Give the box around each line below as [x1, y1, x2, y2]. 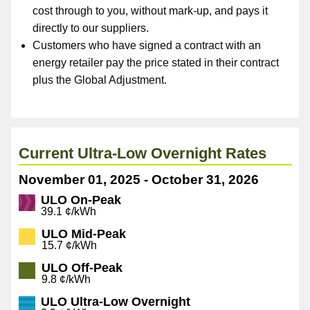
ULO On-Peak [41, 193, 122, 208]
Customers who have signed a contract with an [33, 39, 262, 52]
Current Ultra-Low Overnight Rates [19, 145, 267, 163]
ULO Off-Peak [41, 261, 122, 275]
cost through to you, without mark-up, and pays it [33, 5, 268, 17]
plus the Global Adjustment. [33, 74, 167, 86]
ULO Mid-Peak [41, 227, 126, 241]
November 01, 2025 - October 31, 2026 [19, 172, 259, 188]
